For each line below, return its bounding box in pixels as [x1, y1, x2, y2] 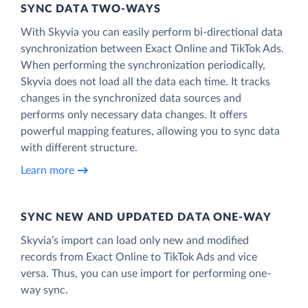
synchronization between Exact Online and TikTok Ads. [21, 43, 284, 54]
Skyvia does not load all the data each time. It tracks [21, 76, 270, 87]
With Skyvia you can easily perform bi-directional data [21, 26, 283, 38]
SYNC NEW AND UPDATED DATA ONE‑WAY [21, 211, 272, 223]
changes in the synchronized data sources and [21, 92, 241, 104]
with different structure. [21, 142, 137, 153]
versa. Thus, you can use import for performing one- [21, 267, 271, 279]
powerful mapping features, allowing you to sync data [21, 125, 280, 137]
